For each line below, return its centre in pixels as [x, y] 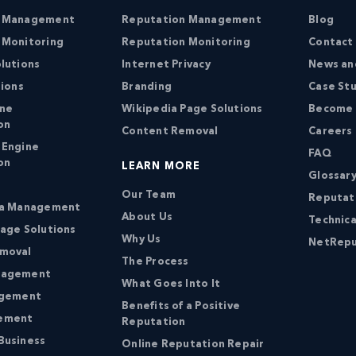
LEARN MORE [161, 166]
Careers [331, 131]
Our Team [149, 195]
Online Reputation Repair [193, 344]
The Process [155, 261]
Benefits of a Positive [181, 306]
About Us [147, 217]
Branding [147, 87]
